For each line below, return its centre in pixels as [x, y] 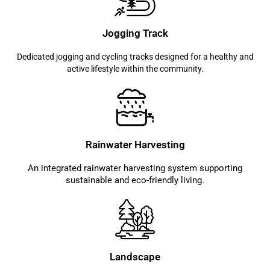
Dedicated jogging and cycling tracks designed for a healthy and [135, 56]
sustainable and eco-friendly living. [135, 181]
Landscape [135, 256]
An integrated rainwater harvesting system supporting [135, 168]
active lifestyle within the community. [135, 68]
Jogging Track [135, 33]
